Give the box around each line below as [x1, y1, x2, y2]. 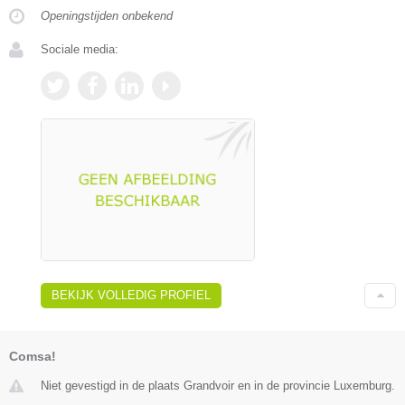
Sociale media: [41, 42, 118, 56]
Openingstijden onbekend [41, 8, 173, 23]
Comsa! [9, 349, 56, 364]
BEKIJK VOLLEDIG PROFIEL [52, 288, 211, 303]
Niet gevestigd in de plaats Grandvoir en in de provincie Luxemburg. [41, 379, 395, 393]
